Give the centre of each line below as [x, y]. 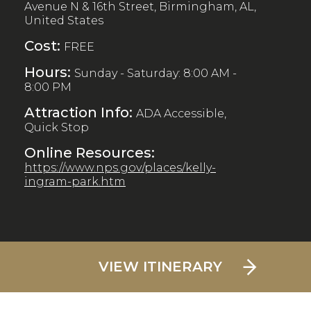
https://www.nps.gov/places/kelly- [120, 167]
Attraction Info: [80, 112]
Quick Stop [57, 127]
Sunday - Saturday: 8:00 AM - [155, 73]
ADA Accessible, [181, 113]
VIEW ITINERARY [160, 266]
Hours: [49, 72]
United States [64, 20]
